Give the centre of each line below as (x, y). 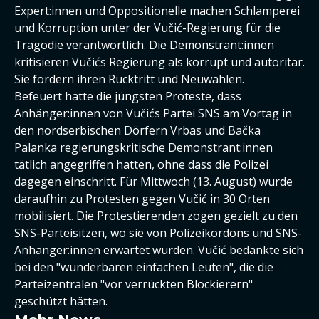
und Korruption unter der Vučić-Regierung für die (147, 28)
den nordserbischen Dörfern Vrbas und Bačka (137, 130)
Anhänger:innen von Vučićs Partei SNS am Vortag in (153, 113)
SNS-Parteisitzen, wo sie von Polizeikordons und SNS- (158, 233)
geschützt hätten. (61, 301)
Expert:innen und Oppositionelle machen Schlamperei (157, 11)
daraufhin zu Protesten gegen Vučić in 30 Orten (142, 199)
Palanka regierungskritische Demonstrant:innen (143, 147)
